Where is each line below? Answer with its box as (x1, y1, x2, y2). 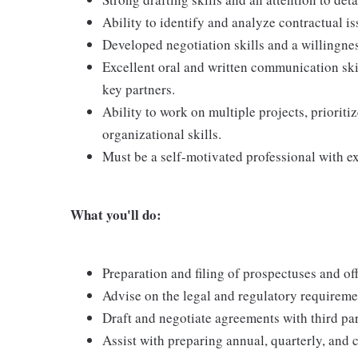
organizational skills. (102, 124, 221, 143)
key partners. (102, 79, 175, 98)
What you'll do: (70, 204, 161, 225)
